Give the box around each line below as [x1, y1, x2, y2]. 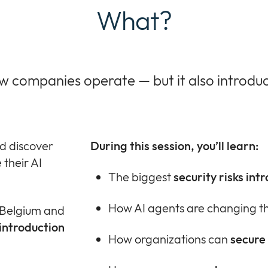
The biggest [108, 169, 173, 184]
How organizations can [108, 231, 230, 246]
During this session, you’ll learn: [90, 138, 258, 153]
